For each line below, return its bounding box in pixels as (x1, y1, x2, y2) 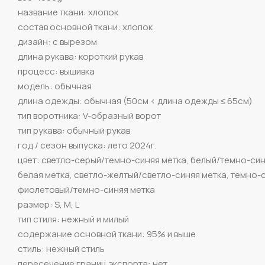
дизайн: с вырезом (18, 35, 97, 49)
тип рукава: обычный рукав (18, 124, 130, 137)
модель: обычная (18, 80, 92, 93)
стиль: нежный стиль (18, 243, 105, 256)
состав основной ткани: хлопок (18, 21, 153, 34)
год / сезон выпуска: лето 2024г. (18, 139, 157, 152)
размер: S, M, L (18, 198, 79, 211)
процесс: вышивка (18, 65, 95, 78)
